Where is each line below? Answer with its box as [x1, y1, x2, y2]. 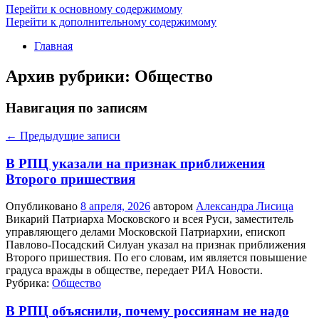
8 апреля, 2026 [80, 200, 150, 213]
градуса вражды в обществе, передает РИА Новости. [6, 264, 263, 277]
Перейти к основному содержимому [6, 3, 182, 16]
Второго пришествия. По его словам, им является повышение [6, 251, 307, 264]
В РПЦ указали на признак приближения [6, 155, 265, 171]
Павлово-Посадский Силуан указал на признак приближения [6, 239, 305, 251]
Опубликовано [6, 200, 80, 213]
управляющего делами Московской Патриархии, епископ [6, 226, 286, 239]
